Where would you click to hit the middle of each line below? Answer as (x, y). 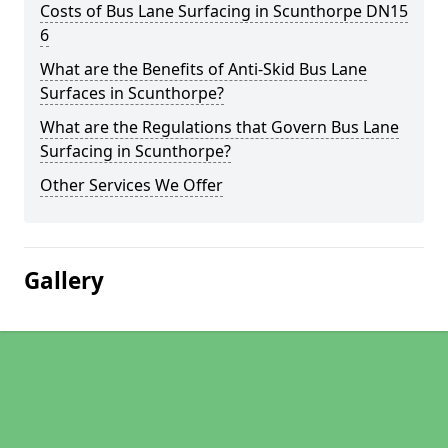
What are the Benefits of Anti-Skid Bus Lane (203, 69)
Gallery (64, 280)
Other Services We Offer (131, 185)
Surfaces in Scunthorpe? (132, 93)
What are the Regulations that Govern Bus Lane (219, 127)
